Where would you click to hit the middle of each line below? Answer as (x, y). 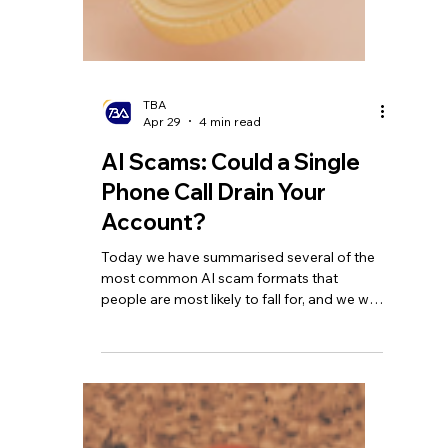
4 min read (229, 285)
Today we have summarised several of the (237, 420)
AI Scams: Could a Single (230, 325)
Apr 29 (161, 285)
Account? (153, 385)
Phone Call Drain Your (213, 355)
